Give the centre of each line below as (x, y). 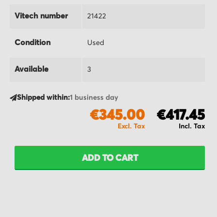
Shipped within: (43, 97)
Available (31, 70)
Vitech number (41, 16)
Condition (32, 43)
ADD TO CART (110, 158)
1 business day (94, 97)
